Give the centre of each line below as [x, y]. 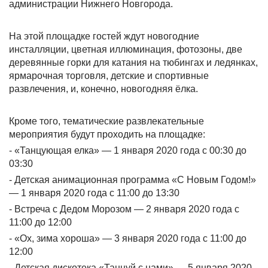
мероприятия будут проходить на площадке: [107, 134]
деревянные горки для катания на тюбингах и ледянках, [133, 63]
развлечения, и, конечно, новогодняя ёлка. [103, 89]
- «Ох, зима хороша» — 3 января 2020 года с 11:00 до [128, 238]
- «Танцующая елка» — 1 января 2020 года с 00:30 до [128, 150]
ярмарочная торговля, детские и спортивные [109, 76]
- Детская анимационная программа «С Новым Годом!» [133, 180]
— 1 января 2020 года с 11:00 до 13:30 [94, 193]
